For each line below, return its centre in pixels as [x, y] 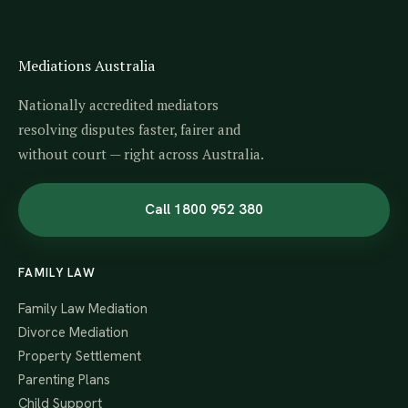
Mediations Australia [87, 66]
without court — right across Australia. [141, 154]
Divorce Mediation [73, 332]
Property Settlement [80, 356]
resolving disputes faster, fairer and [129, 129]
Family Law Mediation [83, 309]
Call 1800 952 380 [204, 209]
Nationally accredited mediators [118, 105]
